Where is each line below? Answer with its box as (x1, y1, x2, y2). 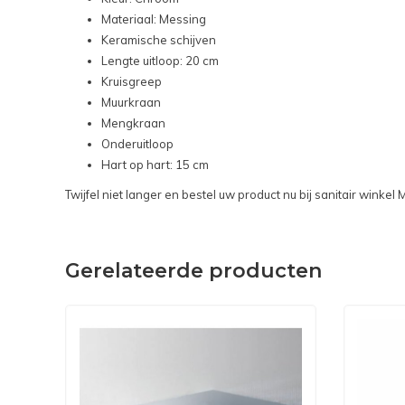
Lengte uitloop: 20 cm (101, 53, 219, 69)
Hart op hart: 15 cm (101, 157, 209, 173)
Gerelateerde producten (65, 259, 322, 284)
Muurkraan (101, 95, 161, 110)
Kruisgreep (101, 74, 162, 89)
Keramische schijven (101, 33, 216, 48)
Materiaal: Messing (101, 12, 206, 27)
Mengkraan (101, 116, 165, 131)
